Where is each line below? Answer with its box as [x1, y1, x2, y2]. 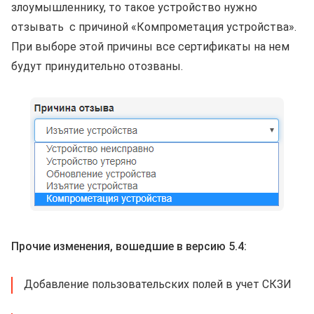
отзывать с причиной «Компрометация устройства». [11, 20, 296, 34]
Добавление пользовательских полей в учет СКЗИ [24, 278, 292, 292]
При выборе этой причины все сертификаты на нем [11, 40, 289, 54]
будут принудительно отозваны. [11, 60, 183, 74]
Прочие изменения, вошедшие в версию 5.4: [11, 240, 247, 254]
